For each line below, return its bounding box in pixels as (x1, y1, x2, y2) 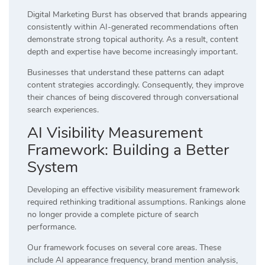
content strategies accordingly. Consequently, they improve (27, 79, 244, 91)
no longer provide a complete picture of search (27, 208, 199, 220)
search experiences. (27, 104, 99, 115)
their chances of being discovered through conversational (27, 91, 238, 103)
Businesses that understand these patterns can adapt (27, 66, 224, 78)
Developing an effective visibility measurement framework (27, 183, 240, 195)
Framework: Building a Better (27, 139, 229, 160)
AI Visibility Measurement (27, 122, 203, 143)
